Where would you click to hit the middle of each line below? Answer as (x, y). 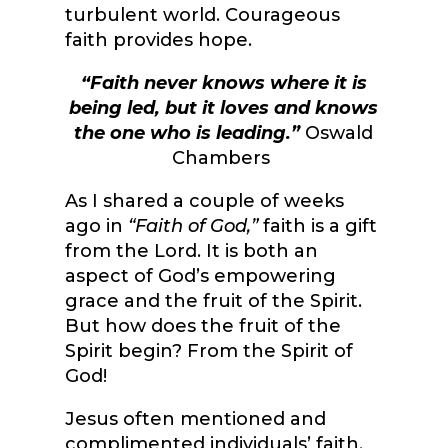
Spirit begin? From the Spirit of (208, 351)
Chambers (221, 158)
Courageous (282, 15)
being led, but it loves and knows (224, 108)
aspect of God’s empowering (200, 276)
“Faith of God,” (192, 226)
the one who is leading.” (187, 133)
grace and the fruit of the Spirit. (213, 301)
